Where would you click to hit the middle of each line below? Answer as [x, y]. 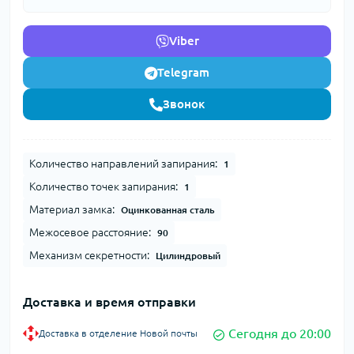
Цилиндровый [188, 256]
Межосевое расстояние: [90, 233]
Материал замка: [72, 210]
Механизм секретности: [89, 256]
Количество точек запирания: [104, 187]
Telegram [183, 73]
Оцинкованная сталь [168, 210]
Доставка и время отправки [109, 302]
